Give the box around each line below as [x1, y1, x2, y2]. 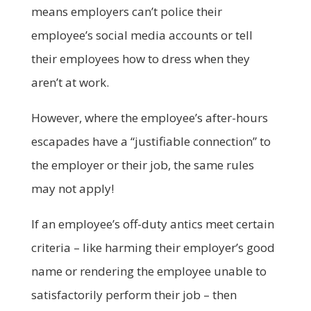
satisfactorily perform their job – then [31, 286, 237, 303]
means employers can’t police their [31, 3, 222, 19]
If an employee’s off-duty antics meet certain [31, 215, 274, 232]
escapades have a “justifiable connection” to [31, 133, 271, 149]
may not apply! [31, 180, 119, 196]
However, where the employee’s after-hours [31, 109, 268, 126]
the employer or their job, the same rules [31, 156, 254, 173]
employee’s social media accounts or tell [31, 26, 253, 43]
